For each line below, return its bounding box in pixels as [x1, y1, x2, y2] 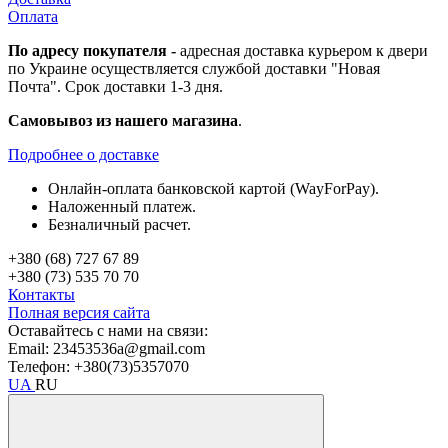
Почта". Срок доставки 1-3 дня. [8, 77, 223, 95]
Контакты [8, 285, 75, 303]
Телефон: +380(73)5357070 [8, 357, 189, 375]
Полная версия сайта [8, 303, 150, 321]
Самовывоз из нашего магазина [8, 111, 238, 129]
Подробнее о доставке [8, 145, 159, 163]
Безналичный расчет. [48, 215, 191, 233]
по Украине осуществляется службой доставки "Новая [8, 59, 380, 77]
